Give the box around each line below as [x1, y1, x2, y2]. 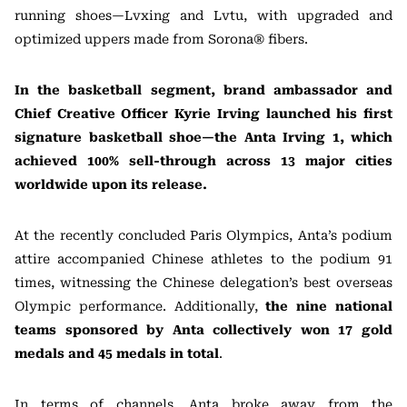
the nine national [265, 298, 393, 313]
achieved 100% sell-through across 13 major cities [15, 153, 392, 168]
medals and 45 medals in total [15, 345, 219, 361]
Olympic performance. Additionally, [15, 298, 266, 313]
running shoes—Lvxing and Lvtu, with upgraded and [15, 7, 392, 23]
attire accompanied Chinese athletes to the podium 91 [15, 251, 392, 266]
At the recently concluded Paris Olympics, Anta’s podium [15, 227, 392, 243]
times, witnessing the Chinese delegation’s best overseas [15, 274, 392, 290]
